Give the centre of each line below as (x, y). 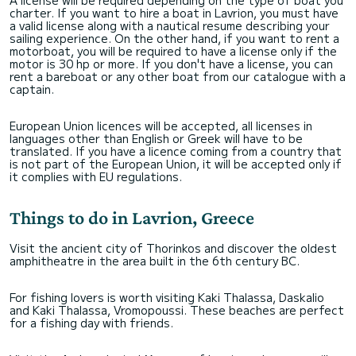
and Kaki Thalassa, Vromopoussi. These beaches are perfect (177, 310)
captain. (32, 89)
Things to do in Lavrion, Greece (132, 217)
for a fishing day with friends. (91, 322)
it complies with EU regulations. (96, 176)
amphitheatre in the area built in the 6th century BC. (155, 260)
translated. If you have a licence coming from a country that (176, 151)
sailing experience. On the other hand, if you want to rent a (174, 38)
